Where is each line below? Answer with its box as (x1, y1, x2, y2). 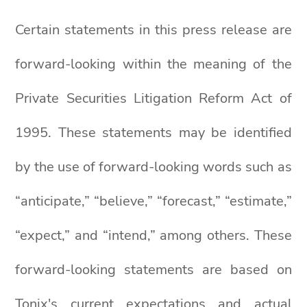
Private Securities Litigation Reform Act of (15, 89, 292, 108)
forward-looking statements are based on (15, 260, 292, 279)
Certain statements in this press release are (15, 21, 292, 39)
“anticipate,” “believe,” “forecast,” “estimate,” (15, 192, 292, 210)
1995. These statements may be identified (15, 123, 292, 142)
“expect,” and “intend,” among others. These (15, 226, 292, 245)
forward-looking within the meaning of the (15, 55, 292, 73)
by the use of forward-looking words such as (15, 158, 292, 176)
